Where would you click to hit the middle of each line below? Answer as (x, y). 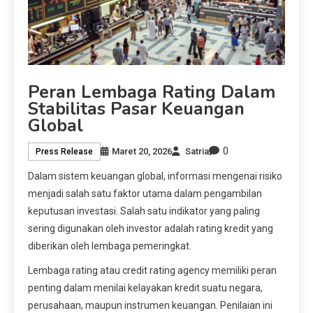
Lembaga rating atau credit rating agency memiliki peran (152, 271)
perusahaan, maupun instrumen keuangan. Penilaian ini (150, 306)
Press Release (64, 151)
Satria (197, 151)
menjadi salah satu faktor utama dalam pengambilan (145, 194)
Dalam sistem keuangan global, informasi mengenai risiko (155, 176)
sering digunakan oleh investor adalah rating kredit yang (151, 229)
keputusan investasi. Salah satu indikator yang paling (144, 211)
